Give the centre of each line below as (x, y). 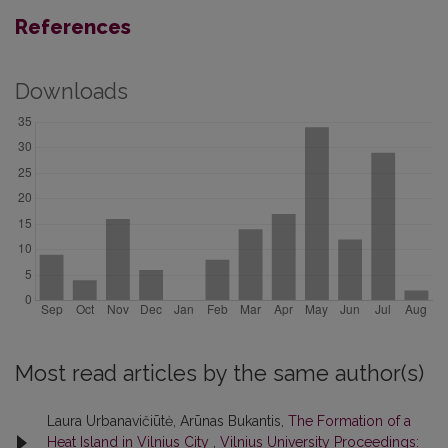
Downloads (71, 92)
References (73, 27)
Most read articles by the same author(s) (219, 374)
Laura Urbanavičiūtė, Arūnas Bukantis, (167, 421)
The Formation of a (349, 421)
